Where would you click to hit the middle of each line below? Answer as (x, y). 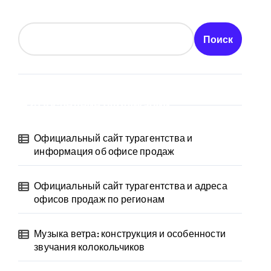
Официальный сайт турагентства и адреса (131, 186)
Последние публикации (103, 105)
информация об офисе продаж (104, 151)
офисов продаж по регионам (100, 199)
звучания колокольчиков (90, 247)
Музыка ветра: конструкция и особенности (130, 233)
